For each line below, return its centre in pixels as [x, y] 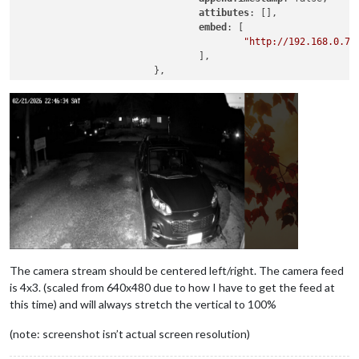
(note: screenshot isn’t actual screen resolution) [130, 333]
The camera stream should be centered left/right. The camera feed [177, 270]
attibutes [224, 12]
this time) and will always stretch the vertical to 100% [143, 304]
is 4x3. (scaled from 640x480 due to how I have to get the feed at [172, 287]
